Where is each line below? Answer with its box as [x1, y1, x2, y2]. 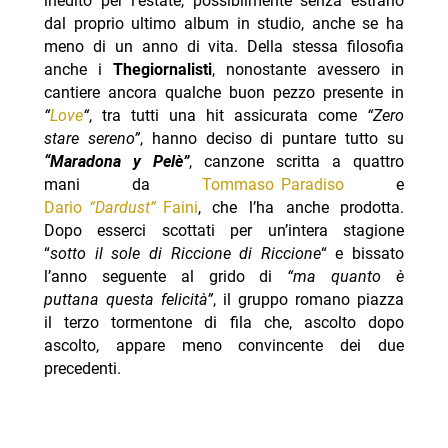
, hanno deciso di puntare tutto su [139, 129, 405, 149]
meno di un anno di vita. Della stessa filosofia [43, 37, 405, 57]
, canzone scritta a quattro [188, 152, 405, 172]
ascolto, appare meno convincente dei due [43, 336, 405, 356]
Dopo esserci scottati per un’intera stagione [43, 221, 405, 241]
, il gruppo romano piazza [212, 290, 405, 310]
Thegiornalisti [112, 60, 212, 80]
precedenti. [43, 359, 121, 379]
